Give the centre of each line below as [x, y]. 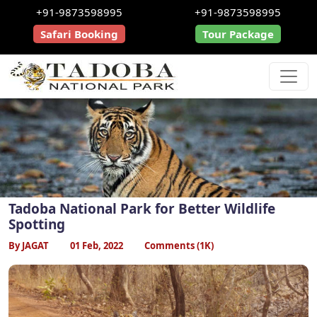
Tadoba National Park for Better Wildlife [142, 208]
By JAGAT [29, 245]
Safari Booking [79, 34]
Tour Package [238, 34]
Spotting [37, 224]
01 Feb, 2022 [97, 245]
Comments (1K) [179, 245]
